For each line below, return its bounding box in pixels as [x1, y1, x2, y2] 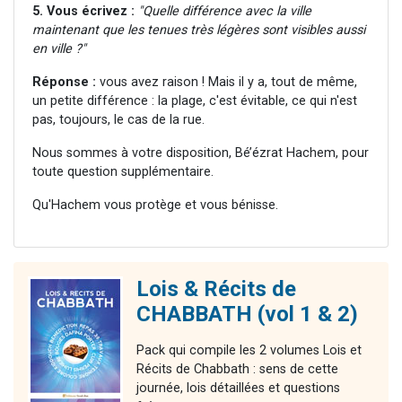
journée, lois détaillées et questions [136, 380, 340, 397]
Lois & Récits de [136, 276, 296, 302]
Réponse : [32, 74, 96, 91]
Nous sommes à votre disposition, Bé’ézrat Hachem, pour [32, 145, 369, 162]
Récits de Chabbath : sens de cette [136, 362, 338, 378]
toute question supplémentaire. [32, 164, 214, 180]
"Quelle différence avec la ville [138, 4, 311, 20]
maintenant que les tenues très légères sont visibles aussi [32, 22, 365, 39]
